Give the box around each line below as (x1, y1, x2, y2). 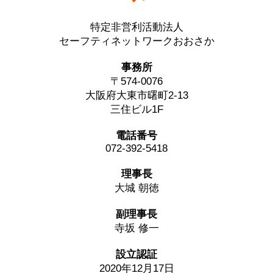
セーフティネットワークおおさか (58, 35, 214, 47)
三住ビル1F (110, 103, 163, 115)
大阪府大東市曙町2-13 (85, 89, 188, 101)
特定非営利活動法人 (90, 21, 183, 33)
